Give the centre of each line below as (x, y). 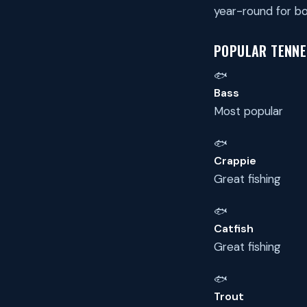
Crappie (235, 161)
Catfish (234, 229)
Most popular (248, 111)
